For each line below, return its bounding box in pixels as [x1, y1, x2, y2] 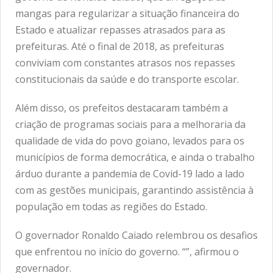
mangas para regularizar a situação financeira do [15, 6, 239, 20]
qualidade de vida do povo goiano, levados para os [15, 133, 244, 147]
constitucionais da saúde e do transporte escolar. [15, 72, 239, 86]
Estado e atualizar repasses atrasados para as [15, 23, 225, 37]
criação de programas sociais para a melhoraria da [15, 117, 246, 131]
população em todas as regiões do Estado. [15, 199, 207, 213]
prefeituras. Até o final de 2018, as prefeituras [15, 39, 224, 53]
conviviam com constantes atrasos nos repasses [15, 55, 235, 69]
